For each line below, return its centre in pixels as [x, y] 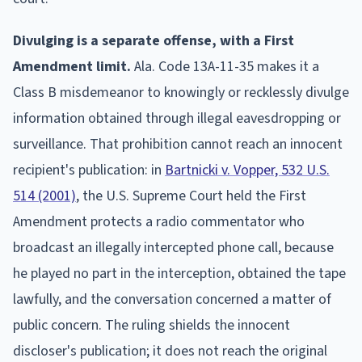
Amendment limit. [72, 66]
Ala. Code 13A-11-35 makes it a [225, 66]
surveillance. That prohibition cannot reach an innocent [178, 144]
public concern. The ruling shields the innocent [152, 325]
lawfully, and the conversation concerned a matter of [172, 299]
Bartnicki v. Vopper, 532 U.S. [247, 170]
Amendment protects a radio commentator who [159, 221]
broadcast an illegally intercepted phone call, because [173, 247]
